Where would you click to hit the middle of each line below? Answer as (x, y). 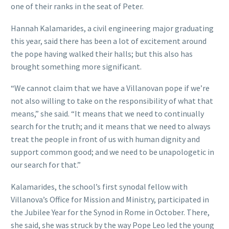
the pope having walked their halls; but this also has (102, 53)
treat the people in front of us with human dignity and (105, 139)
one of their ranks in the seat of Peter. (77, 6)
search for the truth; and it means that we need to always (111, 127)
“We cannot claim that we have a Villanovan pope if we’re (110, 88)
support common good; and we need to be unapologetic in (112, 152)
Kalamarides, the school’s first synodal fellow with (99, 186)
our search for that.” (46, 165)
